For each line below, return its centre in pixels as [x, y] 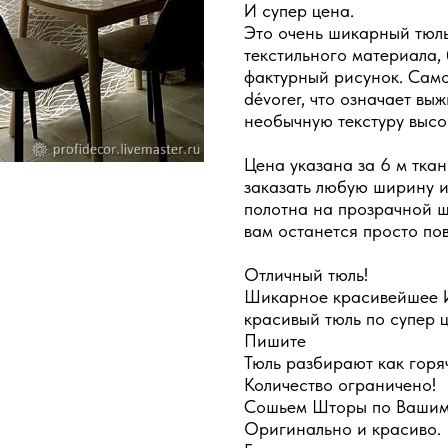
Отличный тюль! [306, 274]
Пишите [275, 340]
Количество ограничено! [340, 384]
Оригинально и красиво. [342, 428]
